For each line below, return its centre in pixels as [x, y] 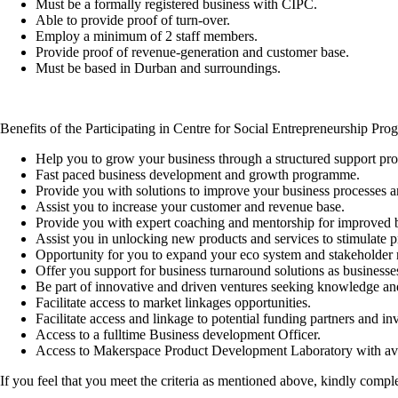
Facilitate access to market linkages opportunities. [173, 302]
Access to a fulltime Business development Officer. [178, 334]
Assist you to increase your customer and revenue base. [190, 207]
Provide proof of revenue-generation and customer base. [192, 52]
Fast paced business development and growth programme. [198, 175]
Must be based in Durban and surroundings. [158, 68]
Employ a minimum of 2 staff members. [147, 36]
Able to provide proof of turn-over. [133, 20]
